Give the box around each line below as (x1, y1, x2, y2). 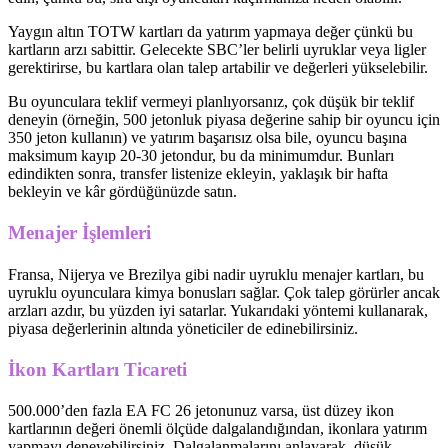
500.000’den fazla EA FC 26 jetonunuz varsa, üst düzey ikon (8, 402, 394, 420)
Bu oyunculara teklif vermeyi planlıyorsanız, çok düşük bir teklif (8, 93, 414, 111)
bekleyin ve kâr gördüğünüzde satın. (8, 183, 237, 201)
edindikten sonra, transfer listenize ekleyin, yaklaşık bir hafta (8, 165, 388, 183)
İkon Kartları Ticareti (8, 358, 187, 380)
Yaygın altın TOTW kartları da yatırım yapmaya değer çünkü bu (8, 23, 413, 41)
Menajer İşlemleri (8, 222, 151, 244)
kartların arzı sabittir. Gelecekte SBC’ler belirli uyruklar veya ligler (8, 41, 426, 59)
